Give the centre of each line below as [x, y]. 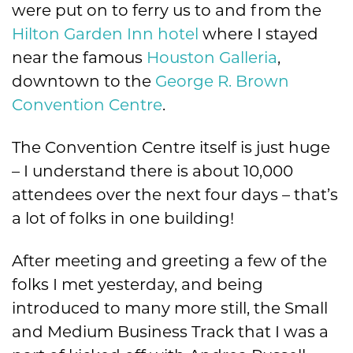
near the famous [79, 58]
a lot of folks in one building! [123, 219]
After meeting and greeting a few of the [169, 261]
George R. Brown [222, 82]
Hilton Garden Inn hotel [105, 34]
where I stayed [258, 34]
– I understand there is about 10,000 [152, 171]
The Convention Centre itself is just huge [171, 148]
